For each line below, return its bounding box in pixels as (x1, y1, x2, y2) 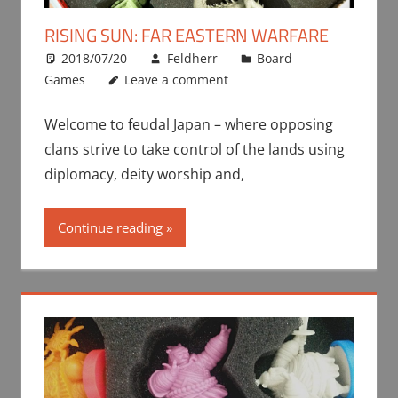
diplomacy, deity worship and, (44, 163, 244, 184)
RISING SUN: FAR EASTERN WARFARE (44, 20, 329, 49)
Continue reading (57, 218, 163, 236)
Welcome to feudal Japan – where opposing (44, 114, 333, 134)
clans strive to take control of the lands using (44, 139, 345, 159)
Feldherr (166, 49, 218, 67)
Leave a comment (124, 70, 229, 88)
